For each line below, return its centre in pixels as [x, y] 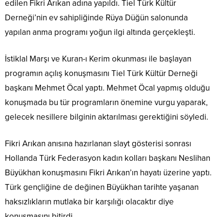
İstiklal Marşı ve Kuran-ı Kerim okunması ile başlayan [98, 59]
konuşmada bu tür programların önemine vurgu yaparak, [106, 103]
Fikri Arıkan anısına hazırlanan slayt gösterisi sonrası [98, 144]
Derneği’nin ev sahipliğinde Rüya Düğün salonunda [96, 18]
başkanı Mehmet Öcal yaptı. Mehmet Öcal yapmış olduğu [107, 88]
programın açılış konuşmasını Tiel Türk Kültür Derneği [101, 74]
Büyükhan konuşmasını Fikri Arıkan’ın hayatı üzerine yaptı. [108, 173]
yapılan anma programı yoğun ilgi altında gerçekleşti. [100, 32]
